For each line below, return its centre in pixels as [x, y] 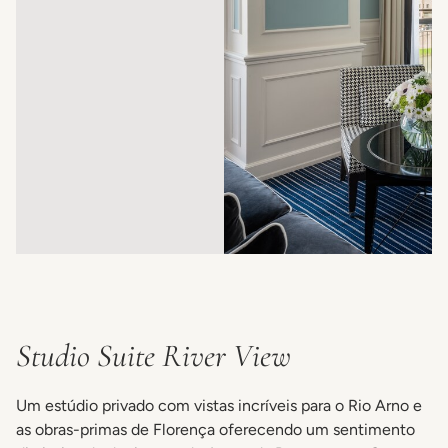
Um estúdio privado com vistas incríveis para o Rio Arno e [219, 406]
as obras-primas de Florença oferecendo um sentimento [215, 430]
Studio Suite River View [153, 356]
